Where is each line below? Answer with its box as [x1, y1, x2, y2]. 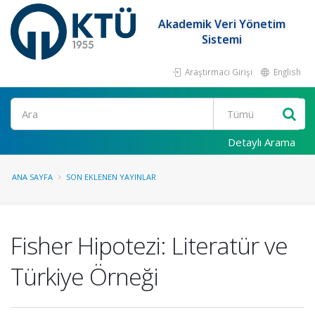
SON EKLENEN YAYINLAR [66, 172, 156, 182]
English [271, 66, 301, 77]
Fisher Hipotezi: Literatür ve [11, 229, 288, 262]
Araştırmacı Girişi [183, 66, 252, 77]
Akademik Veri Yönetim [158, 16, 286, 32]
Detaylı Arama [228, 135, 295, 149]
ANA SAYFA [12, 172, 53, 182]
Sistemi [202, 32, 243, 47]
